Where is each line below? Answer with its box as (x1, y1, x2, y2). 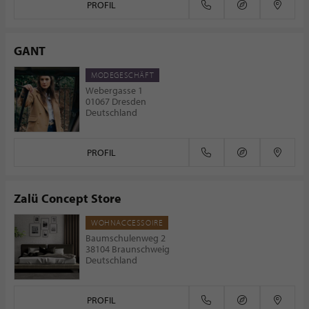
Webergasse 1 (86, 84, 143, 97)
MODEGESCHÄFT (91, 70, 154, 80)
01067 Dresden (86, 95, 146, 108)
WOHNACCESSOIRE (91, 217, 163, 228)
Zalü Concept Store (14, 190, 121, 206)
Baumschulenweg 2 (86, 232, 166, 244)
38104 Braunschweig (86, 243, 170, 255)
